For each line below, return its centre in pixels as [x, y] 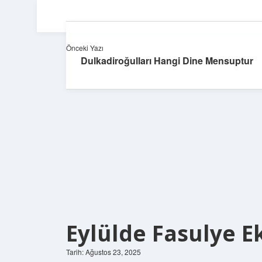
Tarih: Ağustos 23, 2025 [104, 252]
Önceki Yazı [85, 48]
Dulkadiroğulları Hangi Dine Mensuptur [167, 61]
